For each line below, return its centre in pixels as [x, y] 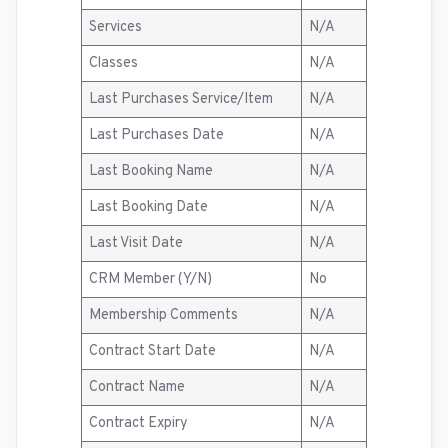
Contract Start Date [153, 351]
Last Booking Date [149, 207]
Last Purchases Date [157, 135]
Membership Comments [164, 315]
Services [116, 27]
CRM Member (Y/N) [151, 279]
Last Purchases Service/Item [181, 99]
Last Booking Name [151, 171]
